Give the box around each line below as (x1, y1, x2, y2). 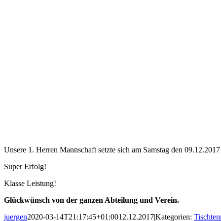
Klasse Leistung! (4, 179, 56, 188)
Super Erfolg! (4, 162, 46, 171)
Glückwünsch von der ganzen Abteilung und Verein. (4, 196, 179, 205)
